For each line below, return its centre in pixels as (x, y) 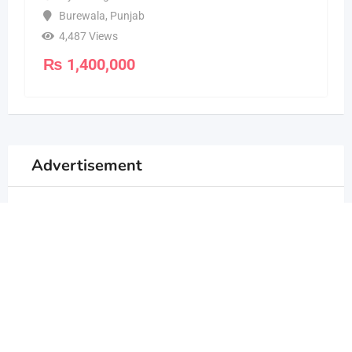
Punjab (127, 15)
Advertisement (87, 165)
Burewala (82, 15)
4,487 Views (88, 36)
